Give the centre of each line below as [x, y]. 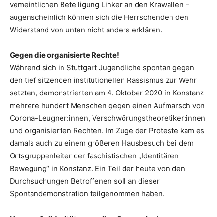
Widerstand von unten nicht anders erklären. [86, 30]
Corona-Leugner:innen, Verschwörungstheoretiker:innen [108, 118]
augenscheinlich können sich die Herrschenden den [99, 17]
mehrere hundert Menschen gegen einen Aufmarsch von [107, 106]
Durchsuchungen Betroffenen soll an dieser [85, 181]
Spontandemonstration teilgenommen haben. [87, 194]
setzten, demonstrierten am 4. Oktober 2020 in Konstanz [107, 93]
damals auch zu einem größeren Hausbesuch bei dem [102, 143]
